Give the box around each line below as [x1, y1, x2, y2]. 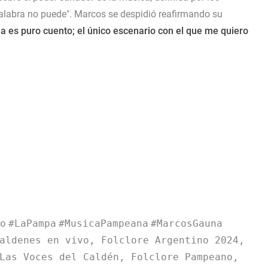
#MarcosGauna [151, 217, 223, 229]
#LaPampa [8, 217, 56, 229]
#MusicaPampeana [59, 217, 148, 229]
